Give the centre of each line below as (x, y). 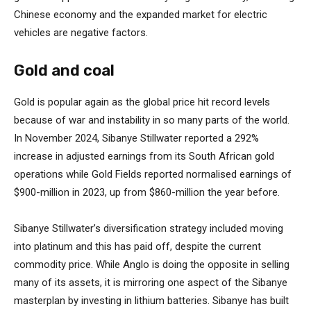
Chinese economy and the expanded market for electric (141, 14)
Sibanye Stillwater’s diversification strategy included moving (149, 228)
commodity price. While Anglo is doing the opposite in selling (152, 264)
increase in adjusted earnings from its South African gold (144, 156)
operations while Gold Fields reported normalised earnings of (153, 174)
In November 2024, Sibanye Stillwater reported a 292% (136, 138)
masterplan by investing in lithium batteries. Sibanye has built (151, 300)
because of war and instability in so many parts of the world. (152, 120)
